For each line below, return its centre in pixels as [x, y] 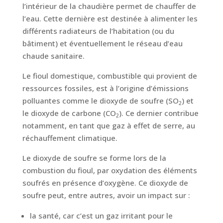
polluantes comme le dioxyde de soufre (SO [100, 101]
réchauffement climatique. [70, 138]
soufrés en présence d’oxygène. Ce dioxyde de [105, 183]
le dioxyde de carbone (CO [69, 113]
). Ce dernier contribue [159, 113]
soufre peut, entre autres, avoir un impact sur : [106, 195]
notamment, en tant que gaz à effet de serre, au [109, 126]
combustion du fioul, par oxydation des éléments [110, 170]
